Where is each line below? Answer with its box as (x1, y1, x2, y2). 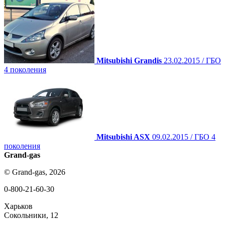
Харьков (4, 202, 33, 211)
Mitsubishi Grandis (96, 56, 162, 65)
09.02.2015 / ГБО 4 (152, 133, 215, 142)
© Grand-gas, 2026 (4, 168, 65, 177)
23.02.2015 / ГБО (164, 56, 221, 65)
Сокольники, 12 (4, 211, 58, 220)
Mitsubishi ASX (96, 133, 150, 142)
